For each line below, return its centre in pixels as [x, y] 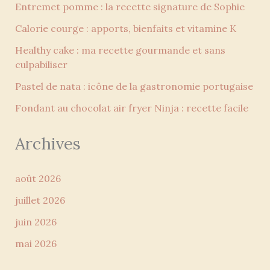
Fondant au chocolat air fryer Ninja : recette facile [131, 108]
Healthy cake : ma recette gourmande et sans [120, 50]
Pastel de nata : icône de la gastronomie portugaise [134, 86]
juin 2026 [36, 222]
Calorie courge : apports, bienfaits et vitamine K [125, 29]
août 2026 [38, 179]
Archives [48, 144]
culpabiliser [41, 65]
